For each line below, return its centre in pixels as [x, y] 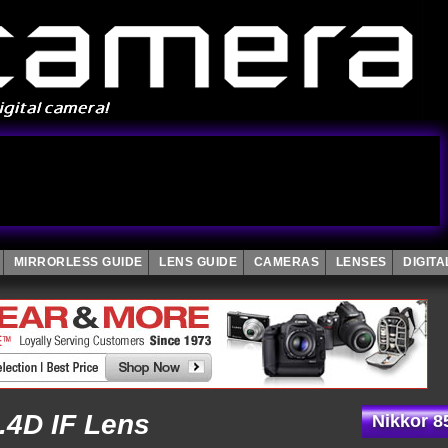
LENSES [361, 262]
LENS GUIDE [198, 262]
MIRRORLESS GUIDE [78, 262]
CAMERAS [286, 262]
